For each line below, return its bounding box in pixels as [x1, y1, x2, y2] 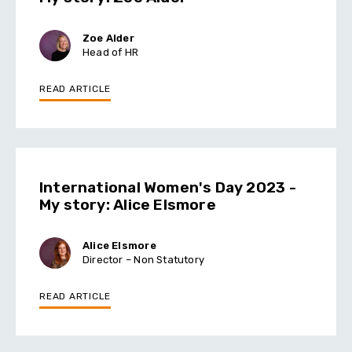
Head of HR [82, 46, 139, 58]
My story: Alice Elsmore [39, 195, 216, 214]
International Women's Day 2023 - [39, 178, 296, 196]
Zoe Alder [82, 31, 134, 44]
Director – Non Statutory [82, 253, 205, 266]
